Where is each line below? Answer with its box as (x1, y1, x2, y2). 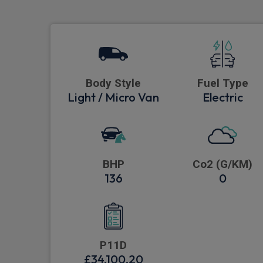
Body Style (86, 76, 141, 90)
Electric (202, 90, 243, 105)
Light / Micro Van (68, 90, 159, 105)
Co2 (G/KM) (193, 157, 252, 171)
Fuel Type (197, 76, 248, 90)
